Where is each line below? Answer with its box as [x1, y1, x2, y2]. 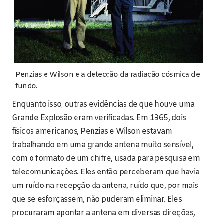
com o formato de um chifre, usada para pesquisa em [12, 153, 200, 164]
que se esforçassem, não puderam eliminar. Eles [12, 194, 182, 204]
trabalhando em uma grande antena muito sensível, [12, 139, 193, 150]
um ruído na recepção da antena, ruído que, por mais [12, 180, 198, 191]
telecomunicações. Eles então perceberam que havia [12, 167, 200, 177]
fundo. [15, 81, 37, 92]
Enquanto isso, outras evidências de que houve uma [12, 99, 195, 109]
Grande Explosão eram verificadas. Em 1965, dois [12, 112, 186, 123]
